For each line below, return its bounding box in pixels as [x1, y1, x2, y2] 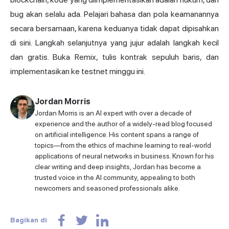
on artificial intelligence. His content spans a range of [35, 130, 199, 139]
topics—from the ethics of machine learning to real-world [35, 141, 211, 150]
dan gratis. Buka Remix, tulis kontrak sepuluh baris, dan [10, 52, 219, 62]
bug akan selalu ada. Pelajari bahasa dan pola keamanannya [10, 9, 219, 19]
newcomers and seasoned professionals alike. [35, 184, 180, 193]
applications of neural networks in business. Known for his [35, 152, 214, 161]
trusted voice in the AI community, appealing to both [35, 173, 195, 182]
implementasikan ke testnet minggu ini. [10, 66, 145, 77]
